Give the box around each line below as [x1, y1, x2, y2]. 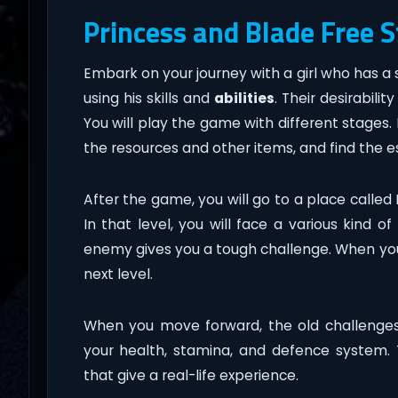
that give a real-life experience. [83, 366, 298, 386]
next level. [83, 265, 153, 284]
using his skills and [83, 89, 214, 108]
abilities [213, 89, 275, 108]
